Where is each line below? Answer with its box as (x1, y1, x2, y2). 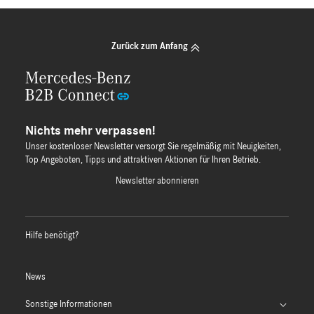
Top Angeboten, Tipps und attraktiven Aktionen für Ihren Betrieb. (25, 156, 261, 165)
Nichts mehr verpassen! (25, 125, 156, 138)
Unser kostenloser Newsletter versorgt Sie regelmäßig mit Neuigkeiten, (25, 142, 281, 152)
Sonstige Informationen (25, 300, 112, 310)
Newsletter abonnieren (115, 176, 199, 186)
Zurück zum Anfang (111, 42, 188, 52)
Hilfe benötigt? (25, 231, 78, 241)
